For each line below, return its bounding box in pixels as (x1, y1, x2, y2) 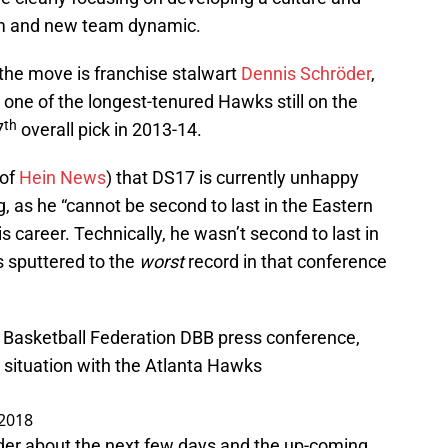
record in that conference (188, 251, 387, 273)
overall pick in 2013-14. (17, 119, 202, 141)
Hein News (19, 167, 106, 189)
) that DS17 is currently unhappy (106, 167, 359, 189)
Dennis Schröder (241, 63, 371, 85)
